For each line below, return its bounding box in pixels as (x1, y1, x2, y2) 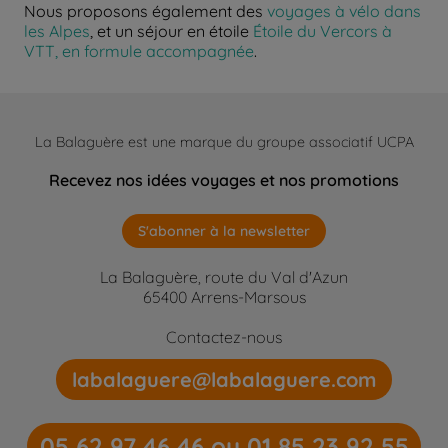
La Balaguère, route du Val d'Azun (100, 267, 348, 288)
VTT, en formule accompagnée (24, 41, 254, 62)
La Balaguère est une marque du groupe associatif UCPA (34, 133, 414, 152)
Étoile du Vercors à (253, 21, 392, 42)
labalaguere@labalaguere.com (72, 367, 376, 393)
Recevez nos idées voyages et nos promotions (49, 170, 399, 191)
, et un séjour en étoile (90, 21, 253, 42)
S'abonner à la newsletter (138, 222, 310, 241)
